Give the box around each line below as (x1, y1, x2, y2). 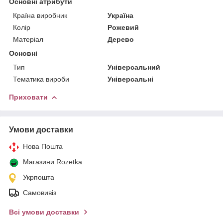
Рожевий (108, 23, 139, 31)
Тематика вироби (13, 75, 69, 83)
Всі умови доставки (9, 208, 79, 216)
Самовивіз (23, 188, 56, 197)
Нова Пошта (23, 142, 63, 150)
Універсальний (108, 63, 161, 71)
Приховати (9, 93, 48, 101)
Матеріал (13, 35, 43, 43)
